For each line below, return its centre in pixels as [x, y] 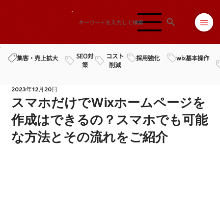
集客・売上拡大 [37, 58]
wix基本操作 [193, 58]
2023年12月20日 [34, 89]
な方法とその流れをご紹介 [89, 137]
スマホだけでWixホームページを [108, 102]
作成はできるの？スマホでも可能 [109, 120]
